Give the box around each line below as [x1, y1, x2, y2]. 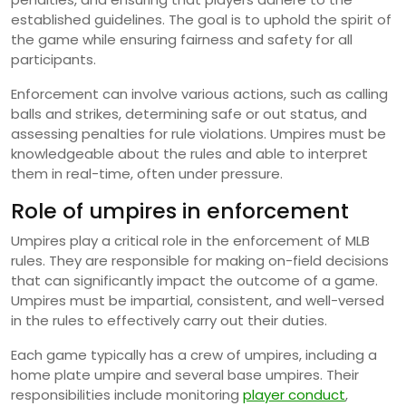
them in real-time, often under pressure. [11, 163, 283, 183]
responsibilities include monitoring [11, 384, 243, 404]
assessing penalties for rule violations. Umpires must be [11, 123, 386, 143]
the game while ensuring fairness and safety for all [11, 29, 353, 49]
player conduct [243, 384, 345, 404]
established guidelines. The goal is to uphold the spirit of [11, 9, 391, 29]
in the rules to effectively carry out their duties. [11, 310, 327, 330]
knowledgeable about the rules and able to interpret [11, 143, 368, 163]
